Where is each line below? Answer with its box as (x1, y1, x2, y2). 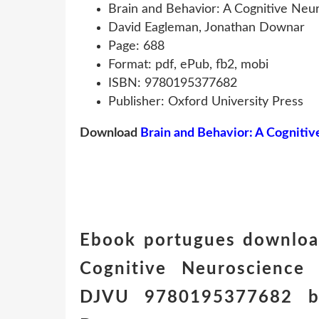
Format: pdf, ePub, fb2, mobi (108, 58, 268, 71)
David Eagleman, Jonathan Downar (108, 21, 305, 34)
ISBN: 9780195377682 (108, 76, 237, 90)
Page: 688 (108, 39, 164, 53)
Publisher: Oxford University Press (108, 95, 303, 108)
